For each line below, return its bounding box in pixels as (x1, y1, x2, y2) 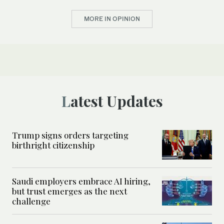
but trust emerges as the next (12, 185, 127, 196)
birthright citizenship (12, 139, 94, 150)
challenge (12, 195, 50, 206)
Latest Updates (70, 90, 163, 111)
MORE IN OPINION (84, 15, 140, 23)
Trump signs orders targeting (12, 129, 128, 140)
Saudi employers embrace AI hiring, (12, 175, 150, 186)
